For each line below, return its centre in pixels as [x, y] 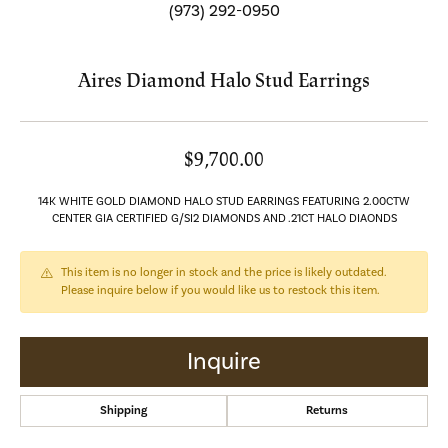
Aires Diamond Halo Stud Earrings [224, 80]
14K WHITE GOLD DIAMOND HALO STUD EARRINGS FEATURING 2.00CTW [224, 201]
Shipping [123, 410]
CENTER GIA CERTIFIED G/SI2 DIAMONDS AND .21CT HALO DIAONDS [224, 218]
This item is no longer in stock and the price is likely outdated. [224, 272]
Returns [327, 410]
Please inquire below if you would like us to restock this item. [220, 290]
